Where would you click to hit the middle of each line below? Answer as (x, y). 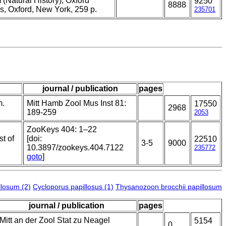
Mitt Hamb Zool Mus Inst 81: (76, 103)
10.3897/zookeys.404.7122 (75, 148)
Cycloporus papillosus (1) (73, 187)
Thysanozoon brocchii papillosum (169, 187)
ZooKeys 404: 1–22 (62, 130)
